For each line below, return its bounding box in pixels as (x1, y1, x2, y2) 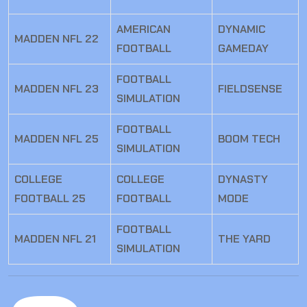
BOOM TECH (218, 132, 280, 147)
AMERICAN (116, 22, 171, 37)
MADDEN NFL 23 (14, 82, 99, 97)
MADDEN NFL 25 (14, 132, 99, 147)
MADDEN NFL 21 (14, 232, 96, 247)
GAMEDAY (218, 41, 269, 56)
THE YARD (218, 232, 271, 247)
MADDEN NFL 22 (14, 32, 99, 47)
